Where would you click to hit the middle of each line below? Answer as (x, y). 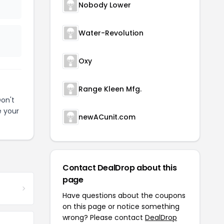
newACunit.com (107, 117)
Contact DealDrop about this (120, 168)
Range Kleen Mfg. (110, 89)
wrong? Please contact (104, 218)
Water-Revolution (111, 33)
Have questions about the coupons (124, 196)
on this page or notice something (121, 207)
